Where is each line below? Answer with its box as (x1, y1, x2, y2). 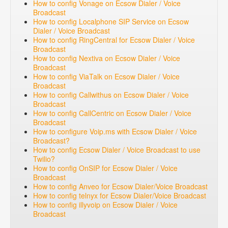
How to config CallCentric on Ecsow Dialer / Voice (33, 108, 191, 119)
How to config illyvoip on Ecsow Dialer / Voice (33, 199, 178, 210)
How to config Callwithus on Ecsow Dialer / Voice (33, 90, 189, 100)
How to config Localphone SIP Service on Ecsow (33, 16, 189, 27)
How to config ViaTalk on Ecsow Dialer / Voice (33, 71, 180, 82)
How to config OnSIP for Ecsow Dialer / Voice (33, 163, 178, 174)
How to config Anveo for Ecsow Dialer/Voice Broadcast (33, 181, 208, 192)
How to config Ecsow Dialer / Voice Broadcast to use (33, 145, 201, 155)
